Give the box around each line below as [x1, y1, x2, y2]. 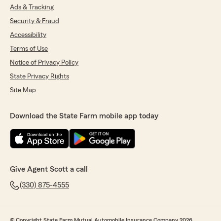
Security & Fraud [10, 18, 59, 25]
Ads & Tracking [10, 4, 54, 11]
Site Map [10, 87, 36, 94]
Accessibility [10, 32, 46, 39]
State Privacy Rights [10, 73, 69, 80]
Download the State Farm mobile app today [10, 112, 158, 120]
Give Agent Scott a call [10, 165, 88, 174]
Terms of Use [10, 45, 48, 53]
